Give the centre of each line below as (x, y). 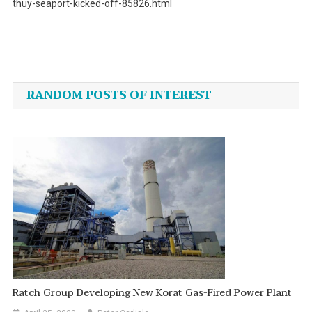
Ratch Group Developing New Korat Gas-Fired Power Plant (153, 293)
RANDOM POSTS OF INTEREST (119, 96)
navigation (73, 86)
